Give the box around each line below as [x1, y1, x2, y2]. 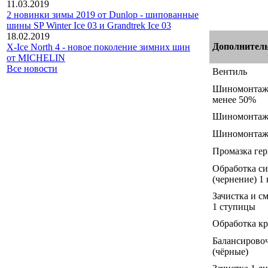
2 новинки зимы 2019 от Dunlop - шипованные [7, 10, 199, 20]
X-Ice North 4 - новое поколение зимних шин [7, 42, 190, 52]
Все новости [7, 63, 57, 74]
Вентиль [212, 66, 249, 77]
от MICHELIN [7, 53, 65, 63]
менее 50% [212, 94, 256, 105]
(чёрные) [212, 246, 248, 257]
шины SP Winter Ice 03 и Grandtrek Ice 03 [7, 20, 171, 31]
